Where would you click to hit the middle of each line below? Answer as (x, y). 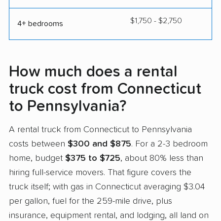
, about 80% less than (162, 159)
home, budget (37, 159)
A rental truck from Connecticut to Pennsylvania (100, 130)
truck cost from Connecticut (105, 89)
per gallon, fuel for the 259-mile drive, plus (91, 202)
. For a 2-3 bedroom (169, 144)
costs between (38, 144)
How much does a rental (93, 72)
